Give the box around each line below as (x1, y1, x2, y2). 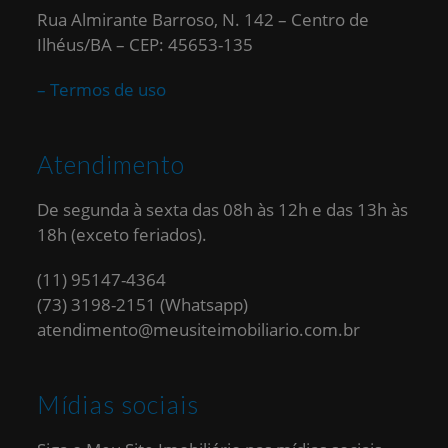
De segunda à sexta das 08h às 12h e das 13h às (37, 198, 409, 221)
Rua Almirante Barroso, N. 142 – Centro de (37, 8, 370, 31)
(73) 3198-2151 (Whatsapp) (37, 293, 249, 316)
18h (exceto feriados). (37, 223, 208, 246)
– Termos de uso (37, 78, 167, 101)
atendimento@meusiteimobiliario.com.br (37, 318, 361, 341)
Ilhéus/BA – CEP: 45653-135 (37, 33, 254, 56)
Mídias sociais (37, 389, 200, 419)
